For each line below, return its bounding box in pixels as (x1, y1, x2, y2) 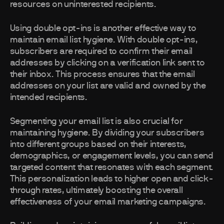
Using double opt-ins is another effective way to (9, 24, 196, 33)
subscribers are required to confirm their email (9, 47, 193, 56)
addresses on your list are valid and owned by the (9, 81, 206, 91)
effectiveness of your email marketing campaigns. (9, 197, 206, 207)
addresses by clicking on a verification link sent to (9, 58, 205, 68)
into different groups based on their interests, (9, 140, 187, 149)
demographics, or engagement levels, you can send (9, 151, 213, 161)
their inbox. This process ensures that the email (9, 70, 195, 79)
